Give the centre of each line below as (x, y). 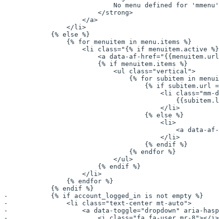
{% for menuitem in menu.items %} (98, 42)
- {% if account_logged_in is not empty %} (104, 196)
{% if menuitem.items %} (96, 64)
